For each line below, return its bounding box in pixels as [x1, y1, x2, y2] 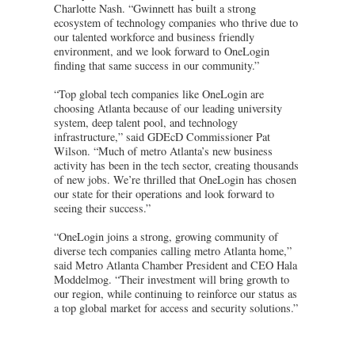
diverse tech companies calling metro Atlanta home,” [54, 242, 292, 258]
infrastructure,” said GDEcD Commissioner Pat [54, 128, 270, 144]
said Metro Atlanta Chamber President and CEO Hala [54, 257, 297, 273]
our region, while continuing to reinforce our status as [54, 285, 297, 301]
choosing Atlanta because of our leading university [54, 100, 282, 116]
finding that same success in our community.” [54, 57, 259, 73]
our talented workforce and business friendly [54, 29, 254, 44]
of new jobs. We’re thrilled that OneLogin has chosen [54, 171, 296, 187]
